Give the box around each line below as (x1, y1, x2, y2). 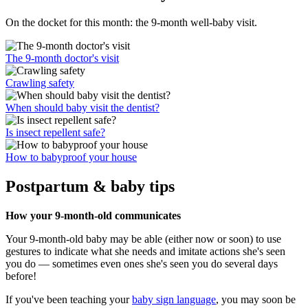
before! (5, 270, 36, 283)
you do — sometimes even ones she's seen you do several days (5, 258, 278, 270)
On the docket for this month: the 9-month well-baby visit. (5, 16, 257, 29)
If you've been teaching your (5, 294, 132, 306)
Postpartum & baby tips (5, 177, 175, 196)
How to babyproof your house (5, 151, 137, 164)
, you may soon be (216, 294, 296, 306)
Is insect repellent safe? (5, 126, 105, 139)
